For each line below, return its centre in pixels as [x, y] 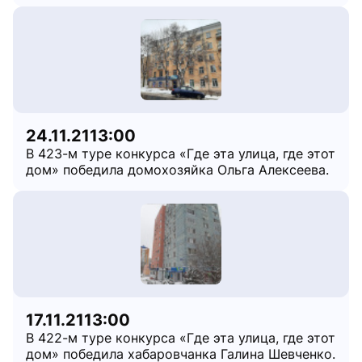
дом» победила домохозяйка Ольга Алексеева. [177, 170]
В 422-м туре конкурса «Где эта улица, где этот [181, 338]
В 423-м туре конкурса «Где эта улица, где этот [181, 154]
